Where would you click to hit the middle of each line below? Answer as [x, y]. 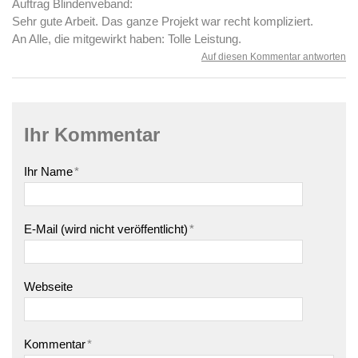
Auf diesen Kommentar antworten [274, 56]
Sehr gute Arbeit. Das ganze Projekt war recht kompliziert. [163, 21]
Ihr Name [48, 171]
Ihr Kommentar [92, 134]
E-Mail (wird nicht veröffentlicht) [106, 229]
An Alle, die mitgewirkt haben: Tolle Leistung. [127, 38]
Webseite [48, 286]
